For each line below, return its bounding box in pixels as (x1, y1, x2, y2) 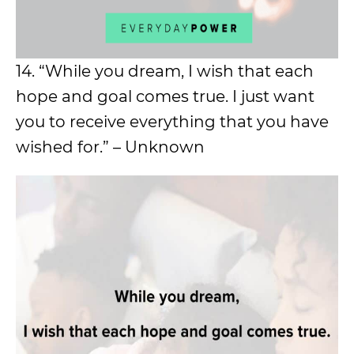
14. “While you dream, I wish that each (16, 62, 314, 81)
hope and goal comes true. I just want (16, 87, 314, 106)
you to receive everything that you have (16, 112, 329, 131)
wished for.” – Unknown (16, 137, 205, 156)
